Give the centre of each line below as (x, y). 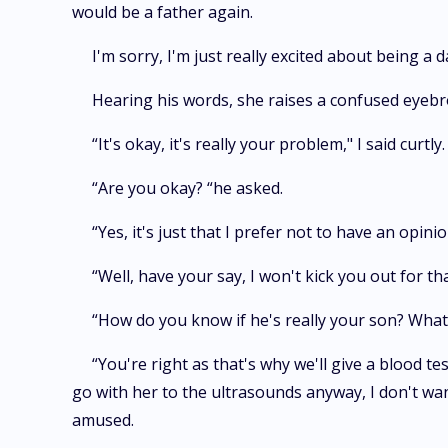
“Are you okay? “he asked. (187, 188)
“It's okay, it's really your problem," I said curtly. (268, 144)
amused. (103, 420)
